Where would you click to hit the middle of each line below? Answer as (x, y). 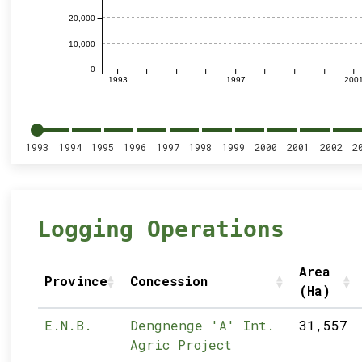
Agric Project (181, 345)
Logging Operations (161, 229)
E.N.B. (68, 325)
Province (76, 281)
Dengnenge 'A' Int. (202, 325)
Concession (168, 281)
